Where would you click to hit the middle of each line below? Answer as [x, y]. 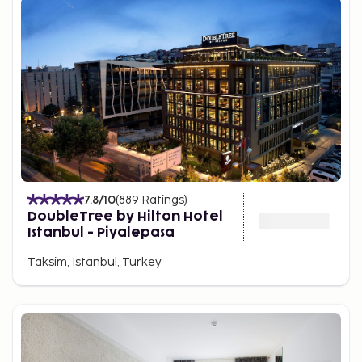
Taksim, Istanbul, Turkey [95, 262]
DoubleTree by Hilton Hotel [125, 216]
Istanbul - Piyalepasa [101, 232]
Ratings [163, 200]
